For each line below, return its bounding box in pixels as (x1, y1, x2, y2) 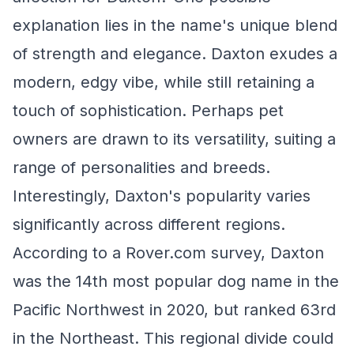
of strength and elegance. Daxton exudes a (13, 44, 337, 63)
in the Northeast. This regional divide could (13, 329, 333, 348)
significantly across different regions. (13, 215, 285, 234)
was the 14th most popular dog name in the (13, 272, 339, 291)
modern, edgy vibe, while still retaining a (13, 73, 314, 92)
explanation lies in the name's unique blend (13, 16, 337, 35)
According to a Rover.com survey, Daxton (13, 243, 324, 262)
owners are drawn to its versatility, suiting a (13, 130, 336, 149)
